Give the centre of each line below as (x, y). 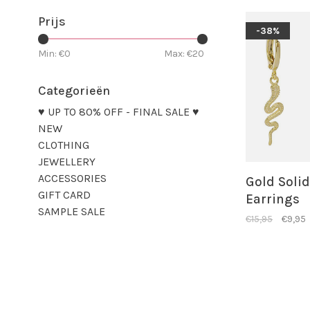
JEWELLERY (67, 162)
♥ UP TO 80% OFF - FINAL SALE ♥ (119, 112)
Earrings (273, 200)
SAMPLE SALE (72, 212)
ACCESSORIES (72, 179)
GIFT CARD (64, 195)
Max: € (178, 54)
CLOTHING (64, 145)
